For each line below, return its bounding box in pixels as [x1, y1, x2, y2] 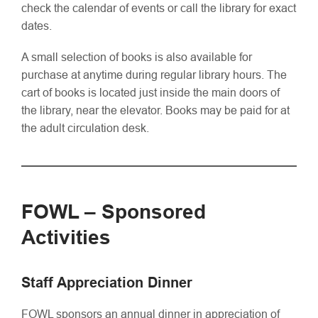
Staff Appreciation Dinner [21, 273, 192, 291]
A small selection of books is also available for [21, 50, 252, 64]
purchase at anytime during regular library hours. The [21, 68, 287, 82]
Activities [21, 225, 111, 249]
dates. [21, 18, 52, 32]
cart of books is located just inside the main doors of [21, 86, 280, 99]
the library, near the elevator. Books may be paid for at [21, 104, 290, 117]
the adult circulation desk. [21, 121, 149, 135]
